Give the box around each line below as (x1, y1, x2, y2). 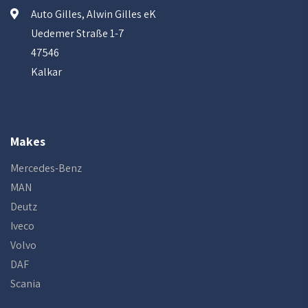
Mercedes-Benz (10, 161, 82, 175)
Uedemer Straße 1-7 (31, 26, 124, 41)
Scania (10, 276, 41, 291)
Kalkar (31, 65, 62, 79)
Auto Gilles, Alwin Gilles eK (31, 7, 156, 21)
